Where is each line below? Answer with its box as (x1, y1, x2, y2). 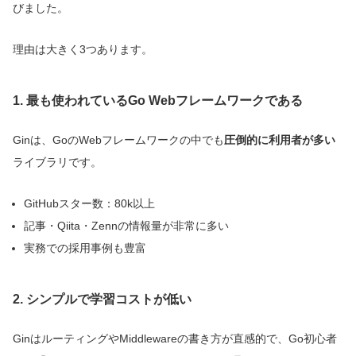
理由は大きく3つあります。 (13, 43, 153, 56)
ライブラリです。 (13, 156, 102, 169)
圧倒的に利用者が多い (224, 133, 335, 147)
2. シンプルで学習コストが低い (13, 292, 192, 307)
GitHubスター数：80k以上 (24, 197, 155, 211)
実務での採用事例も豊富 (24, 242, 146, 255)
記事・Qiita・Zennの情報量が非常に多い (24, 219, 229, 233)
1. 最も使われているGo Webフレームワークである (13, 94, 303, 108)
